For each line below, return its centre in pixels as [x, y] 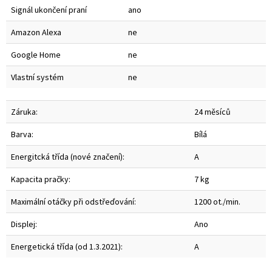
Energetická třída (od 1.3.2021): [67, 247]
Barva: [22, 134]
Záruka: [24, 112]
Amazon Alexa [36, 32]
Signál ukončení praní [49, 10]
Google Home [36, 55]
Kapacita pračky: [41, 179]
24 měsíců [212, 112]
